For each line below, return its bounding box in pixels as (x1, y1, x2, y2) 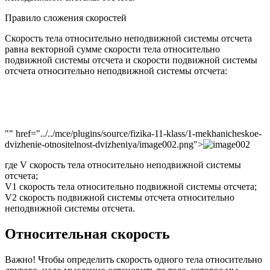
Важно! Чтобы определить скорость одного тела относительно (5, 254, 262, 265)
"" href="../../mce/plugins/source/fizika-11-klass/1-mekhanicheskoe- (5, 128, 262, 139)
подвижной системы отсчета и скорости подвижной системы (5, 55, 257, 66)
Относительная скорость (5, 225, 170, 242)
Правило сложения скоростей (5, 13, 127, 24)
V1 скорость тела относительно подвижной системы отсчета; (5, 181, 257, 192)
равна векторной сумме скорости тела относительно (5, 44, 220, 55)
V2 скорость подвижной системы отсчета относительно (5, 192, 234, 203)
